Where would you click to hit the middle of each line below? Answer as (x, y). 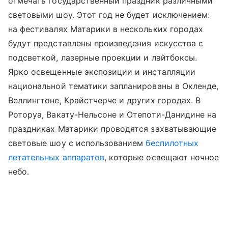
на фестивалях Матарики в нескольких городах (106, 29)
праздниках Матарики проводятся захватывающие (112, 129)
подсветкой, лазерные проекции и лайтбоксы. (103, 57)
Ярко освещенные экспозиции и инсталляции (102, 72)
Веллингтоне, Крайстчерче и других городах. (102, 100)
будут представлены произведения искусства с (106, 43)
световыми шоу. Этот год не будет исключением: (109, 15)
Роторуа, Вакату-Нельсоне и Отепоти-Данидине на (112, 114)
